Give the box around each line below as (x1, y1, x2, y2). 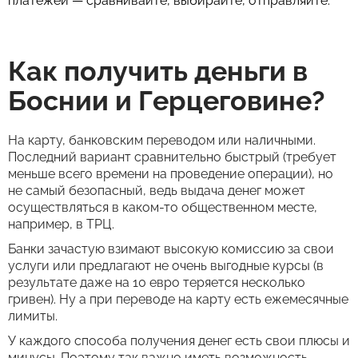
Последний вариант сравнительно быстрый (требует (8, 149, 336, 165)
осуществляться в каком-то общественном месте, (8, 200, 317, 215)
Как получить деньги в (8, 55, 308, 87)
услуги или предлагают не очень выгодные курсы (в (8, 258, 324, 273)
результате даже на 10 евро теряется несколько (8, 275, 305, 290)
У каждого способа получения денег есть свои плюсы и (8, 333, 350, 348)
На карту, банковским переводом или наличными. (8, 133, 316, 148)
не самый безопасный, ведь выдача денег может (8, 183, 305, 198)
